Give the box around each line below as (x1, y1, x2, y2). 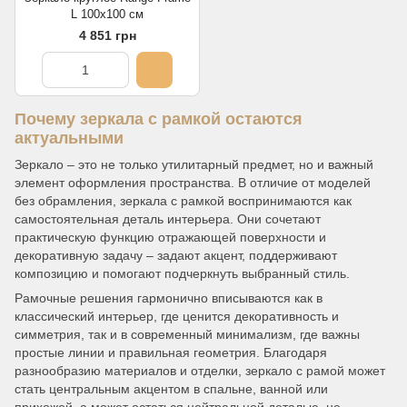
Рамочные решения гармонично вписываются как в (15, 291, 323, 306)
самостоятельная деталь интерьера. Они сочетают (15, 212, 321, 227)
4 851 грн (78, 28, 136, 43)
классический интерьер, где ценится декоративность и (15, 309, 339, 324)
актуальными (15, 129, 124, 147)
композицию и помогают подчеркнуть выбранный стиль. (15, 266, 350, 282)
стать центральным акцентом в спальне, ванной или (15, 382, 328, 397)
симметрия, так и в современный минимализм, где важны (15, 327, 360, 342)
